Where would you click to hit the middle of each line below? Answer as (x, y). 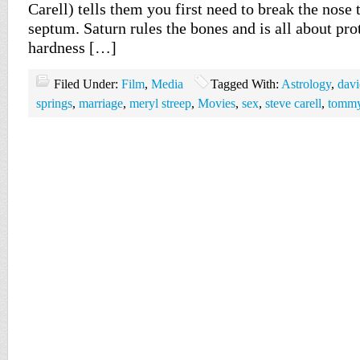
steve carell (293, 103)
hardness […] (72, 47)
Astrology (306, 84)
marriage (101, 103)
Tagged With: (246, 84)
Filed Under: (88, 84)
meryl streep (160, 103)
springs (54, 103)
